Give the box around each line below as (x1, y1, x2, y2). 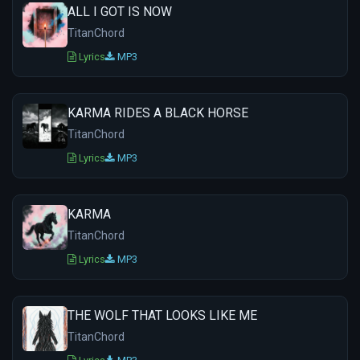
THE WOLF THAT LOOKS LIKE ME (67, 308, 257, 324)
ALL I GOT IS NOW (67, 4, 172, 20)
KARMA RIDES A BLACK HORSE (67, 105, 248, 121)
